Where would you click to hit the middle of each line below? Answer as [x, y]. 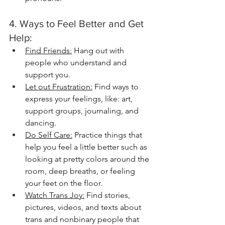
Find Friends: [48, 50]
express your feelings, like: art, [80, 99]
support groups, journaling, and [83, 111]
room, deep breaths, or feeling [81, 171]
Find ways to [117, 87]
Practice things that [108, 135]
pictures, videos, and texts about [84, 207]
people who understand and [77, 63]
